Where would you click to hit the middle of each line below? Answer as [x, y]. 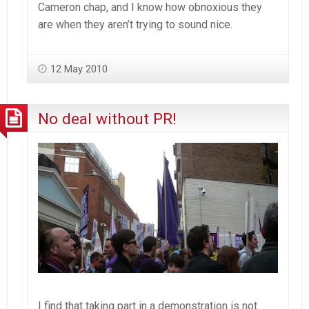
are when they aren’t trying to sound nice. [135, 24]
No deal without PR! [107, 118]
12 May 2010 [79, 69]
